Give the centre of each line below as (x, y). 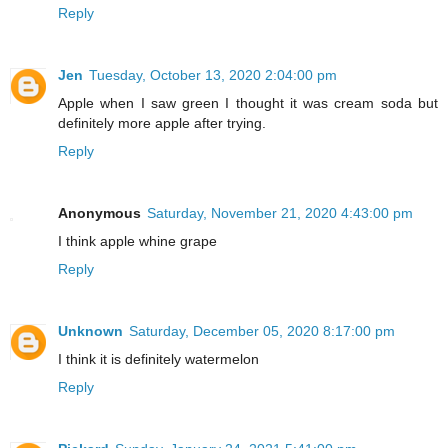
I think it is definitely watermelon (158, 358)
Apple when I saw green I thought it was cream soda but (248, 102)
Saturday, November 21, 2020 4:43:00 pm (280, 212)
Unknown (90, 330)
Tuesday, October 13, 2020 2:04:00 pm (213, 74)
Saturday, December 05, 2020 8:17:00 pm (262, 330)
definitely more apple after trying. (162, 122)
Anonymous (99, 212)
